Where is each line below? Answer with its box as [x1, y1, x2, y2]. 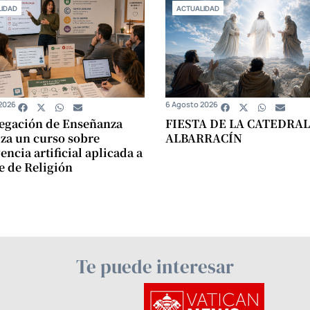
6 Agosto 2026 [165, 99, 218, 110]
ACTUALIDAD [176, 4, 219, 13]
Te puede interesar [76, 254, 234, 280]
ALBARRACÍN [165, 130, 242, 147]
